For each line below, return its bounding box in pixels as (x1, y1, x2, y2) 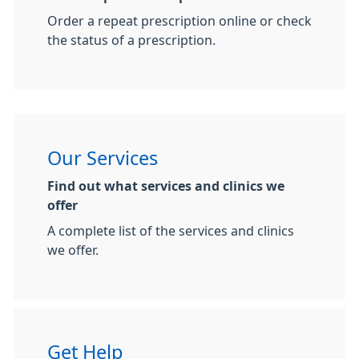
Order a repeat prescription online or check (47, 14, 312, 27)
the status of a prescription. (47, 33, 216, 46)
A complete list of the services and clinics (47, 224, 294, 237)
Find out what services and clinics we (47, 179, 284, 192)
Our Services (47, 148, 158, 167)
